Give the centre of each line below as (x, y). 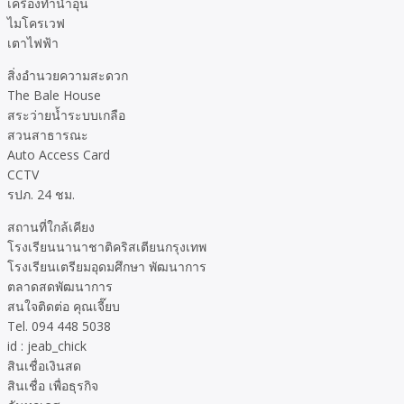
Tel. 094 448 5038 (59, 326)
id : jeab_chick (47, 346)
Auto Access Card (59, 155)
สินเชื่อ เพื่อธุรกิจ (53, 386)
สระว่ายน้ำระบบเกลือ (66, 115)
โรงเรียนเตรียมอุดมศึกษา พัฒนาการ (107, 267)
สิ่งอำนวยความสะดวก (68, 76)
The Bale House (54, 96)
